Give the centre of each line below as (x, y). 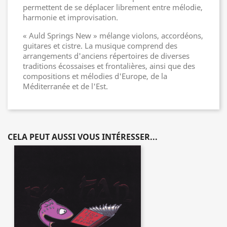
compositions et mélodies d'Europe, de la (95, 76)
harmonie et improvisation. (70, 17)
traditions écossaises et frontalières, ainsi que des (109, 66)
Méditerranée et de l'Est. (65, 86)
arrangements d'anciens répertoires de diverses (106, 56)
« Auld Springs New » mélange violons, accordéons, (113, 35)
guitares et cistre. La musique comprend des (100, 46)
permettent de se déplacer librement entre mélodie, (113, 7)
